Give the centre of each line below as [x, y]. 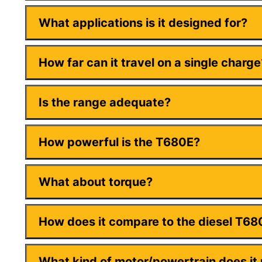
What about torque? [96, 182]
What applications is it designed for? [143, 23]
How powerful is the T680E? [119, 142]
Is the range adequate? [105, 103]
